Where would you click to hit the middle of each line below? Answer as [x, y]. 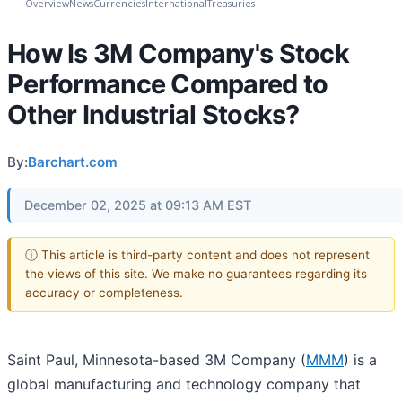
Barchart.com [73, 162]
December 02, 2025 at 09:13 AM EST [138, 205]
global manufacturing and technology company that [184, 385]
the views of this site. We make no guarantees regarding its [196, 274]
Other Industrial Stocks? [153, 114]
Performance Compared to [168, 83]
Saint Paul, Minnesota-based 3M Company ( [157, 360]
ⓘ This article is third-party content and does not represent [197, 255]
